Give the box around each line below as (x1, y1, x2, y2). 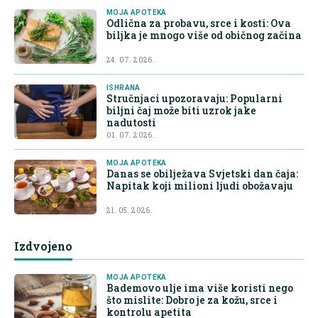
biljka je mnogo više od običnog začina (106, 28, 302, 43)
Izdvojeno (14, 238, 72, 254)
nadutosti (106, 116, 156, 130)
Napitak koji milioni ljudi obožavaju (106, 179, 293, 193)
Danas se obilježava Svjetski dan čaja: (106, 167, 298, 181)
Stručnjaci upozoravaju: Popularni (106, 92, 283, 106)
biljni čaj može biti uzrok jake (106, 104, 256, 118)
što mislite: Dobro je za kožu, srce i (106, 293, 278, 307)
